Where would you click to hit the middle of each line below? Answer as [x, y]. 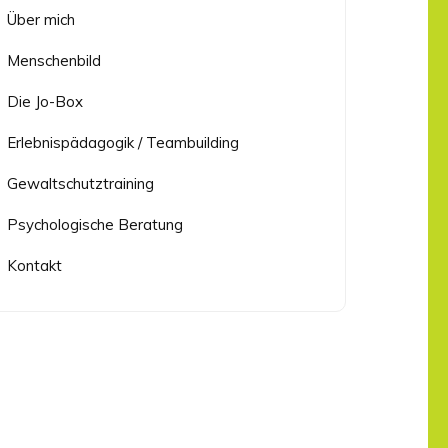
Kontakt [35, 266]
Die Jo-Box [45, 102]
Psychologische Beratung [95, 225]
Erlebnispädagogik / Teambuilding [123, 143]
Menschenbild [54, 61]
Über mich [41, 20]
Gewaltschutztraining [81, 184]
